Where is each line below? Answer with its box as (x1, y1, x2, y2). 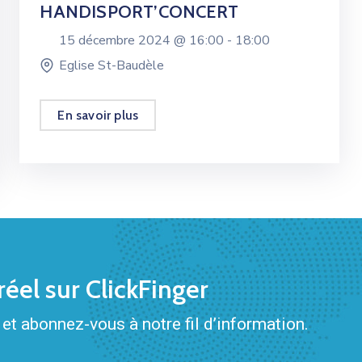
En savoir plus (57, 107, 139, 124)
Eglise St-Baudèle (59, 57, 165, 75)
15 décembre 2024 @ (59, 31, 190, 49)
